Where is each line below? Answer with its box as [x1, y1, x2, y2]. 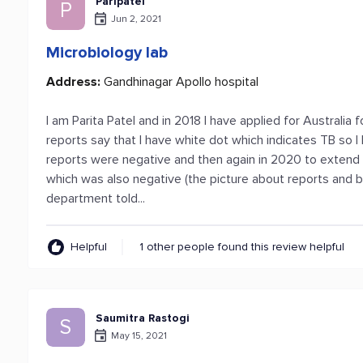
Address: [46, 74, 101, 90]
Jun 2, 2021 [111, 12, 162, 25]
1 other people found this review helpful [139, 240, 345, 254]
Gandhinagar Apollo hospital [100, 74, 259, 90]
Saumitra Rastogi [96, 311, 190, 325]
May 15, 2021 [111, 329, 168, 342]
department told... [46, 190, 146, 207]
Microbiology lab [46, 43, 169, 62]
